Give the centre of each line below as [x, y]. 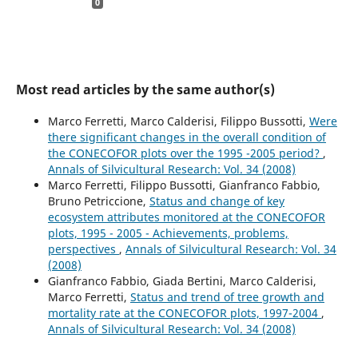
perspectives [83, 249]
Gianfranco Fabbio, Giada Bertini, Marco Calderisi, [182, 281]
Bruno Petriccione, [98, 201]
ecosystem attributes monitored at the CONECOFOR [186, 217]
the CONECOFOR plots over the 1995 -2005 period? [185, 153]
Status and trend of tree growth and [227, 297]
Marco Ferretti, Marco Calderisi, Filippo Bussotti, [178, 121]
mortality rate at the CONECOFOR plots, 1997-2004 [184, 313]
